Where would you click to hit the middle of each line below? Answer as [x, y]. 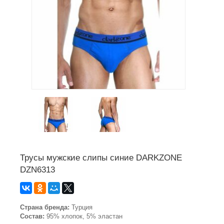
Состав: [32, 216]
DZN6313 [37, 170]
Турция [81, 207]
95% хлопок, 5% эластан [83, 216]
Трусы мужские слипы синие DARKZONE [101, 158]
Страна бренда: [45, 207]
